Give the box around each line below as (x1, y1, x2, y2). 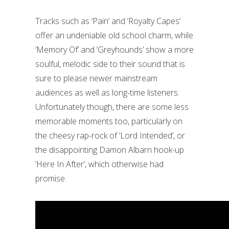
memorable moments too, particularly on (35, 116, 182, 127)
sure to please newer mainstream (35, 73, 157, 84)
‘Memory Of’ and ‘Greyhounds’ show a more (35, 44, 194, 55)
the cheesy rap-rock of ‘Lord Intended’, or (35, 130, 185, 141)
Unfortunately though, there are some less (35, 101, 189, 112)
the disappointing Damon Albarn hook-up (35, 144, 184, 155)
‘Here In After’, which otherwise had (35, 158, 164, 170)
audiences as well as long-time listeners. (35, 87, 179, 98)
